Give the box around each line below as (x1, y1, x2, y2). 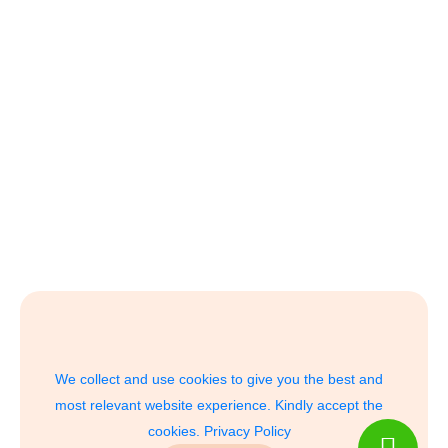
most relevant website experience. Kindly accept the (55, 397, 383, 413)
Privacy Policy (203, 423, 291, 439)
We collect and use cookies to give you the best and (55, 371, 383, 387)
